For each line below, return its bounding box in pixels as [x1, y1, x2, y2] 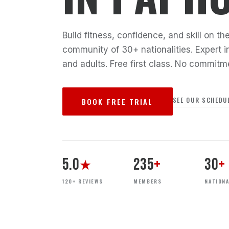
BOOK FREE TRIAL [82, 96, 153, 107]
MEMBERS [133, 177, 162, 185]
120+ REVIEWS [62, 177, 103, 185]
